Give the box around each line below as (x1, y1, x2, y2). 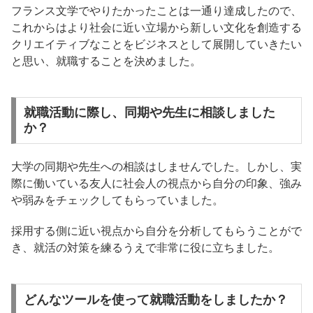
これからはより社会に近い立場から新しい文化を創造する (11, 20, 302, 34)
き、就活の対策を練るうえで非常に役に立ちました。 (11, 240, 279, 255)
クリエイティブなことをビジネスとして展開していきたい (11, 36, 302, 51)
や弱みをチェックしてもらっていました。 (11, 193, 224, 208)
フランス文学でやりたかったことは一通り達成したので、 (11, 3, 302, 17)
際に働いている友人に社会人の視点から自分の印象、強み (11, 176, 302, 191)
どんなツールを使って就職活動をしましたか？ (23, 292, 288, 307)
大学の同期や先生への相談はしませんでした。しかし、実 (11, 159, 302, 174)
